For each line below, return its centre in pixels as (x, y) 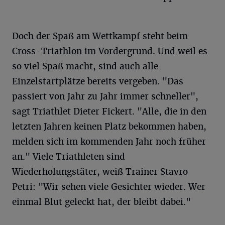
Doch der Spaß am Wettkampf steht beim (100, 36)
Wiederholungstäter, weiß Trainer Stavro (100, 172)
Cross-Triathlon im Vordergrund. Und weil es (110, 51)
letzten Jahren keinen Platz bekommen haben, (109, 127)
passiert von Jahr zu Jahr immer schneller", (105, 97)
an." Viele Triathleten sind (69, 157)
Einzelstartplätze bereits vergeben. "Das (98, 82)
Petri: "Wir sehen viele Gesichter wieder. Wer (109, 187)
